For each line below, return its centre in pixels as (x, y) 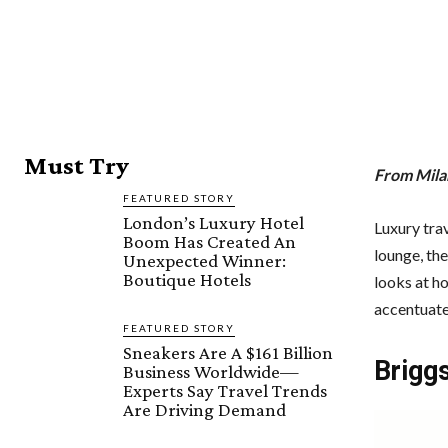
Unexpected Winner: (205, 261)
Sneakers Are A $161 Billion (228, 353)
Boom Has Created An (210, 242)
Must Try (76, 166)
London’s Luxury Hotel (214, 223)
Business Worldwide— (211, 372)
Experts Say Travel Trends (225, 391)
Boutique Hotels (187, 280)
